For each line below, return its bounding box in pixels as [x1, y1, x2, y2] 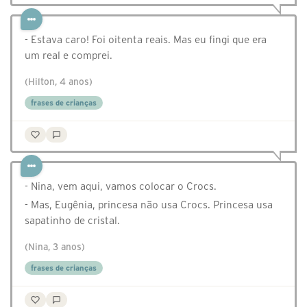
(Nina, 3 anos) [25, 242, 85, 252]
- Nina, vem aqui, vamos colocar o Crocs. [25, 180, 217, 192]
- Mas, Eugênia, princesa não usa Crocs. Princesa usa [25, 199, 273, 210]
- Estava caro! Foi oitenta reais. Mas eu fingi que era [25, 34, 267, 45]
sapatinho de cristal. [25, 214, 120, 226]
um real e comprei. [25, 49, 112, 61]
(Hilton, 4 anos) [25, 77, 93, 87]
